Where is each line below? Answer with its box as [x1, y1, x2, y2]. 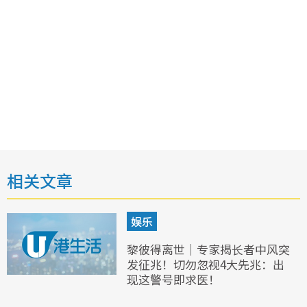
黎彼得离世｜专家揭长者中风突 [127, 241, 290, 258]
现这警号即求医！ [127, 271, 220, 288]
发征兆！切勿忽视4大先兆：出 [127, 256, 284, 273]
